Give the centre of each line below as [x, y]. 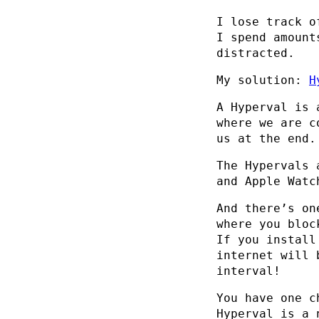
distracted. [256, 53]
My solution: [263, 80]
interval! [249, 271]
